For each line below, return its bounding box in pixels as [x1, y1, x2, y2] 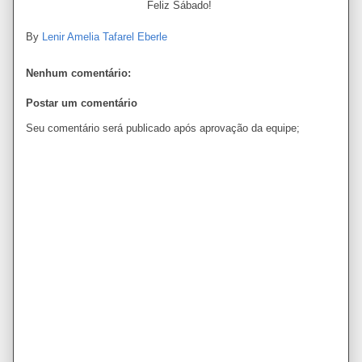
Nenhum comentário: [26, 66, 131, 79]
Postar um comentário [26, 97, 137, 109]
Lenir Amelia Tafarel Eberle [42, 30, 167, 43]
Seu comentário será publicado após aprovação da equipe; [26, 122, 300, 134]
